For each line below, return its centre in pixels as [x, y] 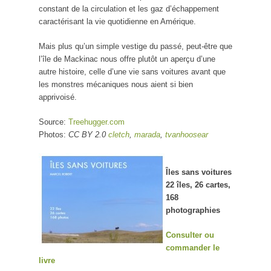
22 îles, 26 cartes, [198, 185]
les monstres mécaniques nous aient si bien [116, 85]
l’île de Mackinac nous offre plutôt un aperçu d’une [127, 59]
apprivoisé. [58, 97]
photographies [193, 211]
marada [147, 135]
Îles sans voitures [199, 172]
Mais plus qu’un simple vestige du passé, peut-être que [135, 47]
